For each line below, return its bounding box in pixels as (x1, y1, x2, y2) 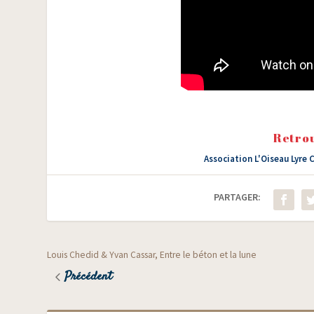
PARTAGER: (214, 190, 261, 203)
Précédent (64, 267, 113, 286)
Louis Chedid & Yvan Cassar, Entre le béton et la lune (47, 248, 257, 261)
